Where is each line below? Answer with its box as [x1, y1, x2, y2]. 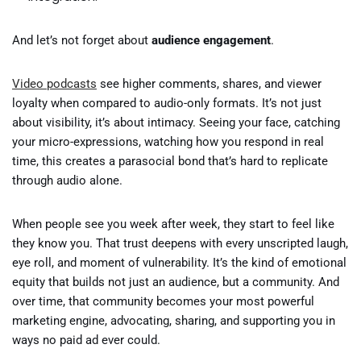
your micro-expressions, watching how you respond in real [12, 135, 324, 149]
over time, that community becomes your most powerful [12, 294, 314, 309]
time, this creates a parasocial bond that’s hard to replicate [12, 154, 328, 168]
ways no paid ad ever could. [12, 333, 160, 347]
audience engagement [151, 33, 271, 48]
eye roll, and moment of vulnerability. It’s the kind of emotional [12, 255, 346, 270]
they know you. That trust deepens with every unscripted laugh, [12, 236, 348, 251]
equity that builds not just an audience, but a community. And [12, 275, 339, 289]
